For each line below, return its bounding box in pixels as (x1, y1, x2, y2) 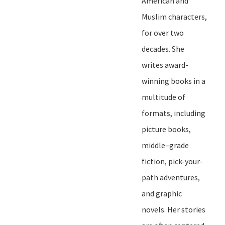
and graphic (142, 188, 182, 198)
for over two (142, 27, 184, 38)
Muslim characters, (142, 11, 207, 22)
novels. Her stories (142, 204, 205, 214)
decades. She (142, 43, 184, 54)
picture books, (142, 124, 191, 134)
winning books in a (142, 75, 205, 86)
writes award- (142, 59, 188, 70)
